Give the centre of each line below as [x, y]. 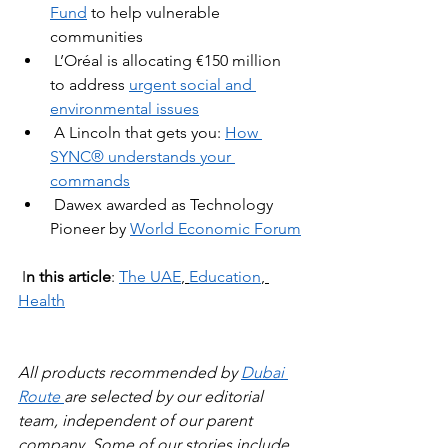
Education [225, 277]
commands [90, 181]
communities [96, 37]
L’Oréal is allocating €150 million [169, 61]
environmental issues [124, 109]
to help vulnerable [157, 13]
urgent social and [192, 85]
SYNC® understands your [142, 157]
